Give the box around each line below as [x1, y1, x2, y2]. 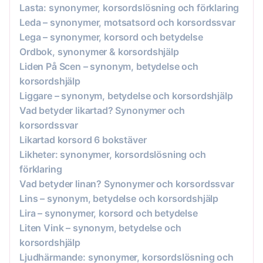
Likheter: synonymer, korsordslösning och [19, 148, 206, 160]
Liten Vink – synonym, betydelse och [19, 221, 181, 234]
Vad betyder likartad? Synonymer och [19, 104, 185, 116]
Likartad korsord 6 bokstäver [19, 133, 147, 146]
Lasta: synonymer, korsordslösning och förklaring [19, 1, 240, 14]
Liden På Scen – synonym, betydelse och [19, 60, 198, 72]
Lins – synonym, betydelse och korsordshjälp [19, 192, 219, 204]
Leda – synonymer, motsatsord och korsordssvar [19, 16, 235, 28]
